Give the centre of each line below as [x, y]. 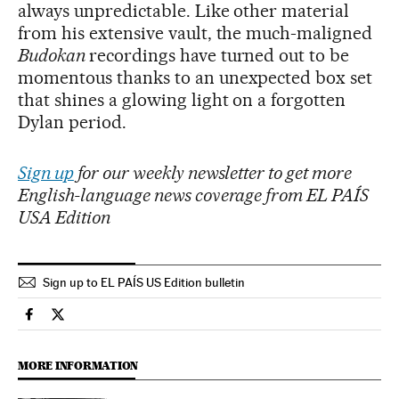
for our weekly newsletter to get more [213, 172]
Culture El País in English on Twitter [167, 322]
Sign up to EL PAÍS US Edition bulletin [144, 282]
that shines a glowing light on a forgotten [182, 99]
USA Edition [64, 217]
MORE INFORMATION [78, 365]
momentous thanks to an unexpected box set [195, 77]
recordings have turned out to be [219, 55]
